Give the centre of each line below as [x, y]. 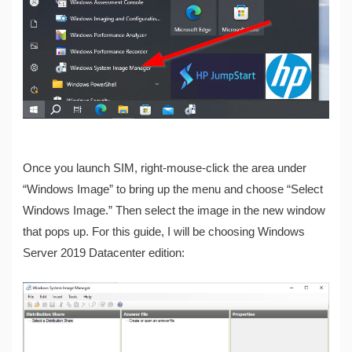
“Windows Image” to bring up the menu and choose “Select [173, 190]
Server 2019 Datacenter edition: [104, 253]
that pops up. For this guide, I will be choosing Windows [164, 232]
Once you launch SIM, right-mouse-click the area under [165, 169]
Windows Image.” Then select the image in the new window [174, 211]
